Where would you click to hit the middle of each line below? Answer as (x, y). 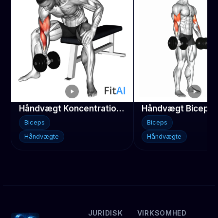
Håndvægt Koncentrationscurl (120, 108)
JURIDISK (105, 213)
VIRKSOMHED (162, 213)
